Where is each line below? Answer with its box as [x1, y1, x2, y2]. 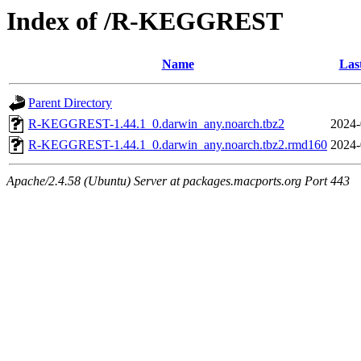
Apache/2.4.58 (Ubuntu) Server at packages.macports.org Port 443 [6, 174, 350, 189]
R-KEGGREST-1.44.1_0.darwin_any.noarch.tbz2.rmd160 [28, 138, 327, 152]
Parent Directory [28, 96, 112, 110]
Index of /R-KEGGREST [6, 6, 283, 35]
